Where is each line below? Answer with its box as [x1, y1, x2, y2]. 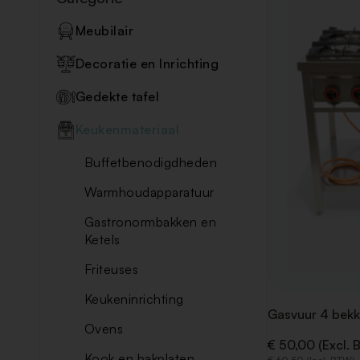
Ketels [84, 231, 121, 247]
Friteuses [84, 261, 139, 277]
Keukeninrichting [84, 291, 184, 307]
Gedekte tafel [75, 88, 160, 104]
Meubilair [75, 22, 134, 39]
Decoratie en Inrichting [75, 55, 219, 72]
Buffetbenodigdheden [84, 154, 218, 170]
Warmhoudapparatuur [84, 184, 215, 200]
